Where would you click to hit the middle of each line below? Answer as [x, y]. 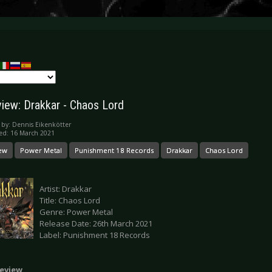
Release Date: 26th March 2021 [96, 224]
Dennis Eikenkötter [42, 125]
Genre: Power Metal [76, 212]
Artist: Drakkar [66, 189]
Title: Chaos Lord [70, 201]
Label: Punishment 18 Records [95, 235]
